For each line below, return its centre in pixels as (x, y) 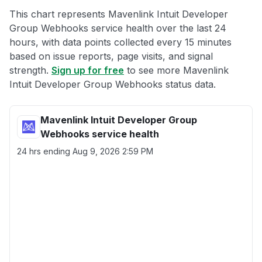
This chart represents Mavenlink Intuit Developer (119, 14)
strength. (30, 70)
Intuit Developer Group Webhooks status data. (113, 84)
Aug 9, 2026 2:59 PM (113, 151)
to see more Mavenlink (176, 70)
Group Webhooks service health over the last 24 (118, 28)
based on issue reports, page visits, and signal (111, 56)
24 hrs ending (45, 151)
